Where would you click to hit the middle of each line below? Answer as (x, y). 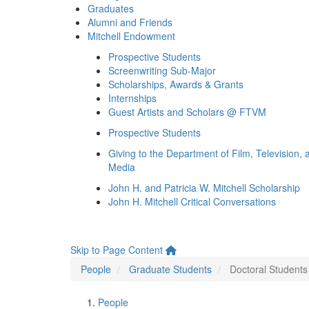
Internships (132, 98)
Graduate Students (170, 269)
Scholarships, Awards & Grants (176, 84)
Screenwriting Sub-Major (162, 70)
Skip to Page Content (117, 250)
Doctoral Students (269, 269)
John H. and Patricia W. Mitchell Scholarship (204, 188)
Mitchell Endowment (131, 36)
